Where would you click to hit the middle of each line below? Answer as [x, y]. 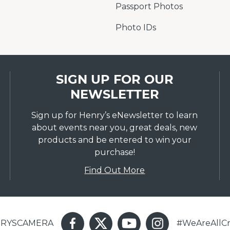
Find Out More [115, 170]
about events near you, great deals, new [115, 128]
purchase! [114, 152]
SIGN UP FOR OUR [114, 79]
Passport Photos [149, 6]
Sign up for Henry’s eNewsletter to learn [115, 115]
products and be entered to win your [114, 140]
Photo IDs [136, 27]
